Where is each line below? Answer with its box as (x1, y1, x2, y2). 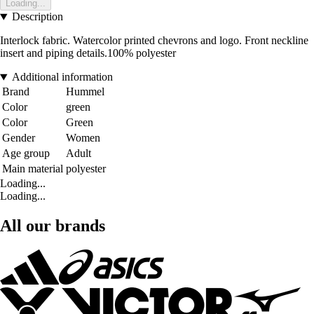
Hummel (66, 86, 104, 98)
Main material (2, 163, 63, 175)
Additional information (11, 71, 113, 83)
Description (11, 11, 63, 23)
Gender (2, 132, 35, 144)
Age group (2, 147, 50, 160)
